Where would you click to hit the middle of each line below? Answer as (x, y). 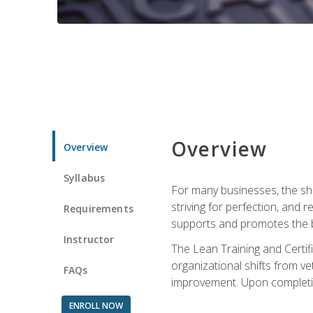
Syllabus (85, 177)
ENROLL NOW (96, 305)
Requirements (99, 208)
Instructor (89, 239)
